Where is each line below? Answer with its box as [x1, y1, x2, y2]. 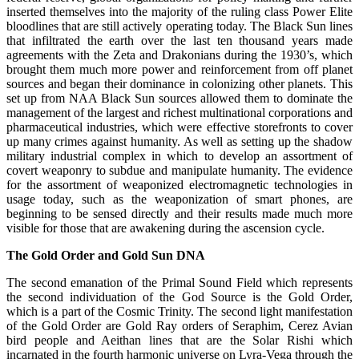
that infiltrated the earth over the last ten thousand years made [6, 33, 353, 47]
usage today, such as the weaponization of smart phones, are [6, 192, 353, 206]
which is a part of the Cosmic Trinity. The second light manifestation [6, 304, 353, 318]
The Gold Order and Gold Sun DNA [6, 248, 205, 262]
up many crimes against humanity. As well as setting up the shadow [6, 134, 353, 148]
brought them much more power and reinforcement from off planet [6, 62, 353, 76]
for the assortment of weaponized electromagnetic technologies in [6, 177, 353, 192]
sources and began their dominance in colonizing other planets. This [6, 76, 353, 91]
